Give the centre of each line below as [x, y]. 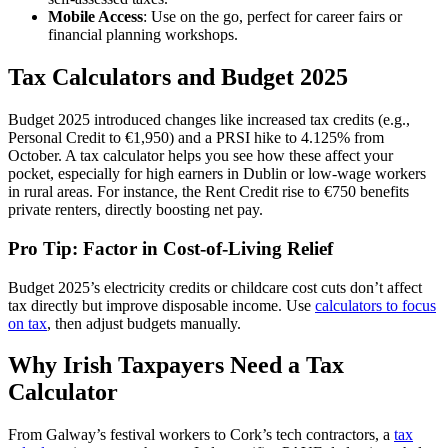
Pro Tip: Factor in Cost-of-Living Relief [170, 248]
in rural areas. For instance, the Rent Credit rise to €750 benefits [208, 192]
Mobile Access [95, 17]
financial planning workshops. [143, 35]
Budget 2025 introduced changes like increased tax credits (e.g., [209, 120]
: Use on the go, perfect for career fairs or [272, 17]
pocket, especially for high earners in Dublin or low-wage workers [217, 174]
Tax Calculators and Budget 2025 [178, 77]
